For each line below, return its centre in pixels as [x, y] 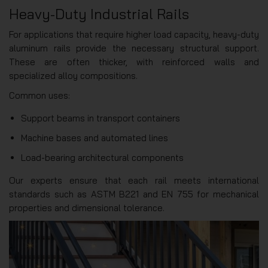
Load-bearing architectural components [102, 157]
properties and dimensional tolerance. [87, 208]
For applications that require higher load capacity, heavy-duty [134, 34]
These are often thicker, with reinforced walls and [134, 62]
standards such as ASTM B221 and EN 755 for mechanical [134, 194]
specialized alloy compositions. [73, 75]
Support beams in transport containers [100, 118]
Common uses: [39, 95]
